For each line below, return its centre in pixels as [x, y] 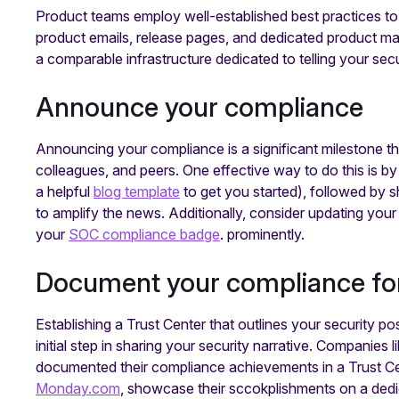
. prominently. [262, 234]
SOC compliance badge [144, 234]
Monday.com [78, 388]
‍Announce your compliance [199, 106]
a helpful [65, 191]
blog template [137, 191]
